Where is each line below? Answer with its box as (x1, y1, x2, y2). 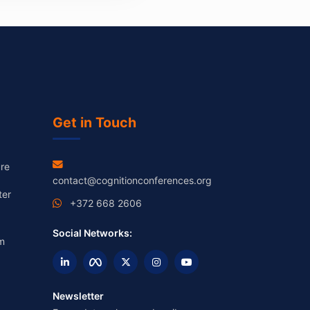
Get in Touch (53, 114, 136, 131)
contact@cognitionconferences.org (53, 174, 212, 187)
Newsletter (53, 290, 104, 302)
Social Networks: (53, 227, 132, 239)
